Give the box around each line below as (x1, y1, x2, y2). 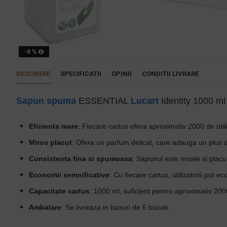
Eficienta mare (29, 122, 78, 130)
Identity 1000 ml (159, 96, 225, 106)
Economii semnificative (29, 171, 109, 179)
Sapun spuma (16, 96, 76, 106)
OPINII (111, 70, 132, 78)
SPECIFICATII (60, 70, 101, 78)
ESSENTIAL (76, 96, 131, 106)
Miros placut (29, 138, 72, 146)
